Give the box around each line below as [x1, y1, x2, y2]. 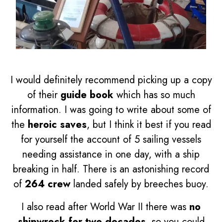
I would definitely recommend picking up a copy [10, 73, 212, 88]
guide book [60, 88, 116, 103]
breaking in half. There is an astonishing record [13, 162, 209, 177]
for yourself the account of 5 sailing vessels [21, 132, 201, 147]
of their [27, 88, 60, 103]
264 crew [25, 177, 70, 192]
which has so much [116, 88, 195, 103]
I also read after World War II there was [21, 200, 189, 215]
